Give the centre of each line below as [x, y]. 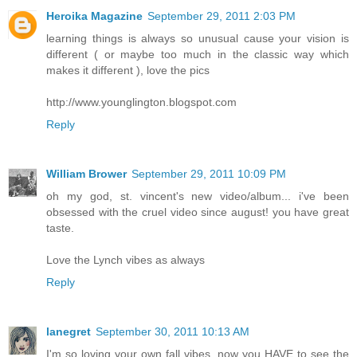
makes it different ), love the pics [128, 71]
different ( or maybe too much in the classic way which [198, 55]
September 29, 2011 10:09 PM [209, 174]
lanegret [69, 332]
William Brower [86, 174]
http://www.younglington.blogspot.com [141, 102]
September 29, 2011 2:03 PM [222, 16]
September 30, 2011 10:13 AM [173, 332]
